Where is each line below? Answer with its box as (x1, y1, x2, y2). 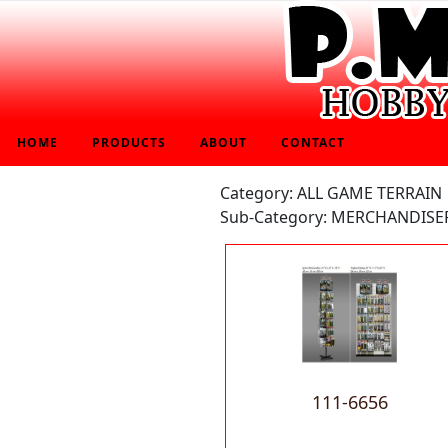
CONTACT (281, 134, 345, 151)
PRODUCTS (92, 134, 166, 151)
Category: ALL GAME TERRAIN (220, 182, 442, 204)
